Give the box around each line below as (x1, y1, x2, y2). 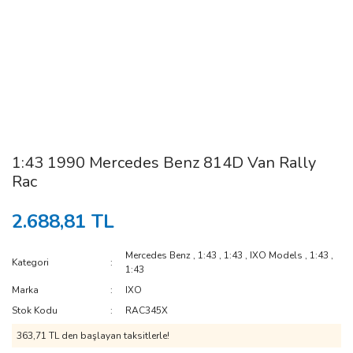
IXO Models (250, 249, 303, 262)
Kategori (12, 256, 49, 269)
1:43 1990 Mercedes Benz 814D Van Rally (12, 152, 316, 173)
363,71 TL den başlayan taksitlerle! (17, 329, 169, 342)
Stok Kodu (12, 304, 58, 317)
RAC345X (125, 304, 169, 317)
